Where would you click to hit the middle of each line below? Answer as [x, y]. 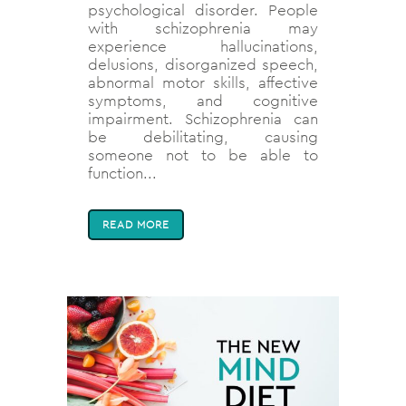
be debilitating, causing [203, 136]
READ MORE [136, 224]
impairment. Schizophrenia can [203, 118]
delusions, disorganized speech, [203, 64]
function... [122, 173]
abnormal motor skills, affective [203, 82]
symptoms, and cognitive [203, 100]
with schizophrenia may [203, 28]
